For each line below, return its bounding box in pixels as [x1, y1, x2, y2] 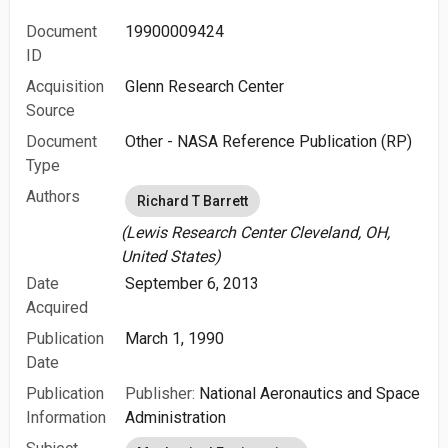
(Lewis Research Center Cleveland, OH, [121, 223, 391, 242]
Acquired [26, 298, 88, 317]
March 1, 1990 [125, 329, 225, 348]
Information [26, 408, 106, 427]
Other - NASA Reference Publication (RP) [125, 132, 413, 151]
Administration [125, 408, 227, 427]
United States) [121, 247, 222, 266]
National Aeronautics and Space [195, 384, 421, 403]
